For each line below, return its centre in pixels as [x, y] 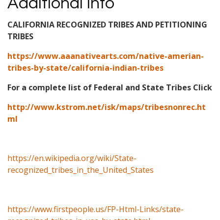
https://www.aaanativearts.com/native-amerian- [106, 56]
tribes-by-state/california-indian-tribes [85, 68]
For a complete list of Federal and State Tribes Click [110, 87]
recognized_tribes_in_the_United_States [81, 170]
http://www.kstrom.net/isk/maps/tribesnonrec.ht [107, 107]
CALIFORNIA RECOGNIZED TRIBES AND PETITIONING [107, 24]
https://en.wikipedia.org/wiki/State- [72, 158]
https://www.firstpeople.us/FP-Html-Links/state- [96, 209]
